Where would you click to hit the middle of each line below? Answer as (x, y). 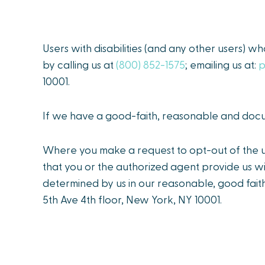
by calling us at (79, 64)
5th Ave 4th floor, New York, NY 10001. (132, 199)
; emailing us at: (222, 64)
